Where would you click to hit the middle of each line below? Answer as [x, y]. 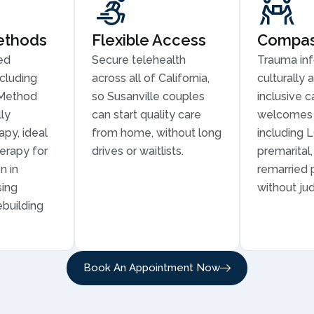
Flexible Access [149, 40]
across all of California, [150, 78]
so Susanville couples [148, 96]
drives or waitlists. [137, 151]
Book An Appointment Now [152, 268]
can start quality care [146, 115]
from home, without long [156, 133]
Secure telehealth [138, 60]
